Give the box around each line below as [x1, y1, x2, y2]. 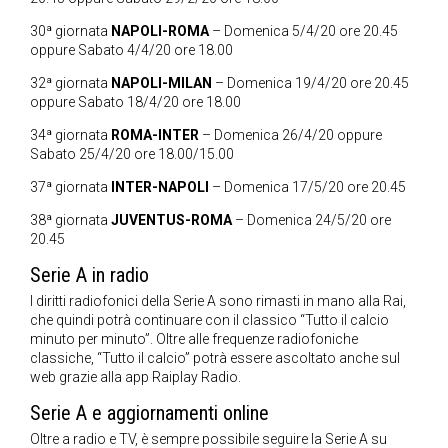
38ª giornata [30, 211, 111, 228]
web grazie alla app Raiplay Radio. [30, 368, 241, 385]
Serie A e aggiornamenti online [30, 400, 269, 425]
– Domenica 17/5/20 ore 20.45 [209, 178, 406, 195]
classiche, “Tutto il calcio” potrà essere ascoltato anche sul [30, 349, 400, 366]
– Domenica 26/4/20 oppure [199, 126, 382, 143]
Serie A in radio [30, 262, 149, 287]
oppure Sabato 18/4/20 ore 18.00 [30, 93, 241, 110]
